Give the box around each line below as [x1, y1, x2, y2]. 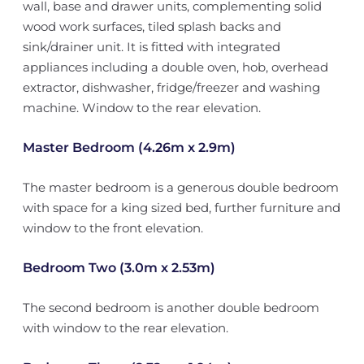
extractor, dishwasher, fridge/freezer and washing [22, 80, 320, 95]
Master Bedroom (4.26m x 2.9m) [22, 140, 236, 155]
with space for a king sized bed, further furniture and [22, 200, 340, 215]
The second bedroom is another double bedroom [22, 300, 319, 315]
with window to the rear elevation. [22, 320, 228, 336]
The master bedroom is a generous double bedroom [22, 180, 339, 195]
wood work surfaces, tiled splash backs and [22, 19, 281, 34]
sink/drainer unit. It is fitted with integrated [22, 39, 280, 54]
